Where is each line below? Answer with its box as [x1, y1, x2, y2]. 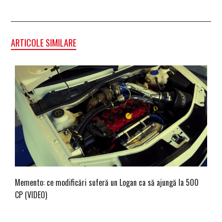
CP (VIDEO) [15, 188, 47, 201]
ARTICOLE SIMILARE [11, 36, 76, 49]
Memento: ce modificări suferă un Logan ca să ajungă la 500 [15, 176, 199, 188]
